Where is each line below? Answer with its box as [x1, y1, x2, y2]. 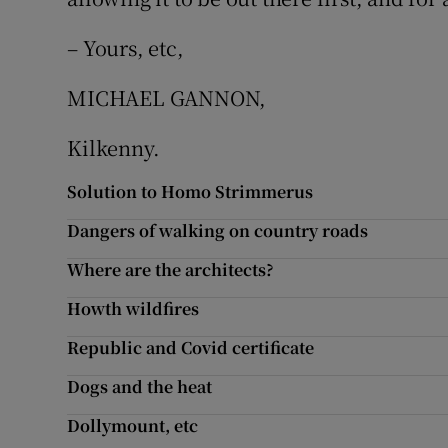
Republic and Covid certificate [67, 336, 315, 359]
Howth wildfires [67, 297, 200, 320]
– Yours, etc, [67, 33, 184, 62]
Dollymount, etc [67, 414, 199, 437]
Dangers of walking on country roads [67, 219, 369, 242]
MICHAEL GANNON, [67, 83, 267, 112]
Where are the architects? [67, 258, 275, 281]
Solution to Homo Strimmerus [67, 180, 314, 203]
